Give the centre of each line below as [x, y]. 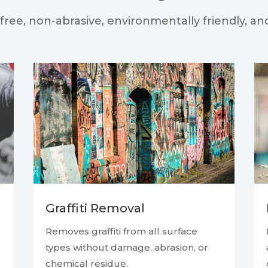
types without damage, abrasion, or [127, 248]
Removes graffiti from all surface [121, 232]
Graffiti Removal [95, 208]
